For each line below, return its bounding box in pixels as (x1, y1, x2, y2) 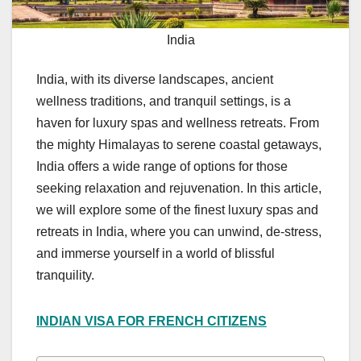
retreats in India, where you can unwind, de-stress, (36, 224, 322, 239)
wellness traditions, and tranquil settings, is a (36, 93, 291, 108)
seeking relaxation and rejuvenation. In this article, (36, 180, 322, 195)
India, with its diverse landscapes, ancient (36, 72, 273, 86)
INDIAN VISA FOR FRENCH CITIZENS (36, 313, 267, 328)
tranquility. (36, 268, 94, 282)
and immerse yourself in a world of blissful (36, 246, 275, 260)
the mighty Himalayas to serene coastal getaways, (36, 137, 322, 151)
